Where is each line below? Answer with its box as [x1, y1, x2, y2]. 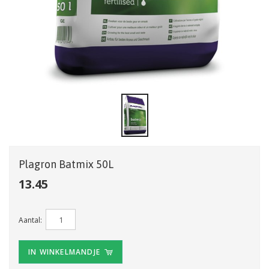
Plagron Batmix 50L [19, 158, 113, 171]
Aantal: [19, 214, 46, 225]
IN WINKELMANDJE [28, 247, 103, 258]
